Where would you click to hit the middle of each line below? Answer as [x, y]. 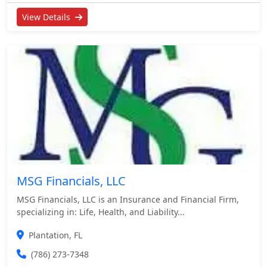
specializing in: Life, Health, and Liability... [101, 212]
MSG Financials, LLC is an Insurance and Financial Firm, [128, 199]
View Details [47, 17]
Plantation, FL [55, 235]
